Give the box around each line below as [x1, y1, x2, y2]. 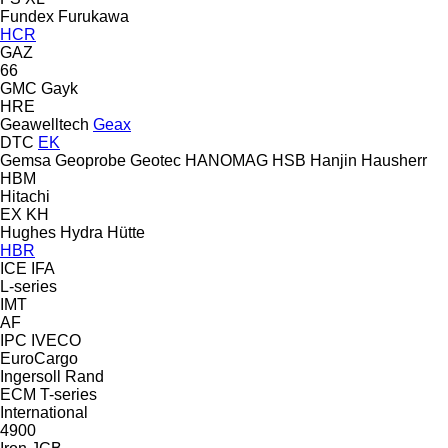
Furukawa [58, 7, 129, 25]
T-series [40, 385, 97, 403]
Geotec [130, 151, 181, 169]
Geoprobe [55, 151, 126, 169]
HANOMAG [185, 151, 268, 169]
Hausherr [361, 151, 427, 169]
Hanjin [310, 151, 357, 169]
